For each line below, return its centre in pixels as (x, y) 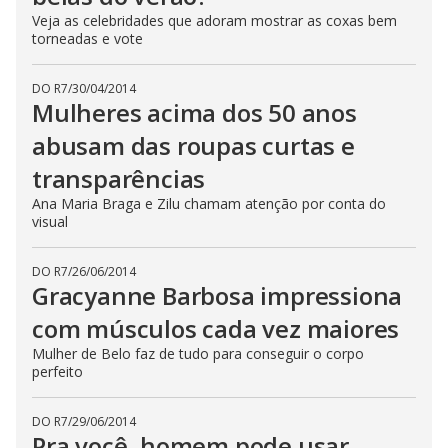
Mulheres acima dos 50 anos (194, 112)
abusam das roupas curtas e (193, 145)
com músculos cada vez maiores (216, 328)
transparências (119, 178)
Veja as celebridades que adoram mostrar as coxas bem (214, 20)
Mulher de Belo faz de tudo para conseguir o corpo (198, 353)
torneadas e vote (87, 38)
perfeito (57, 371)
